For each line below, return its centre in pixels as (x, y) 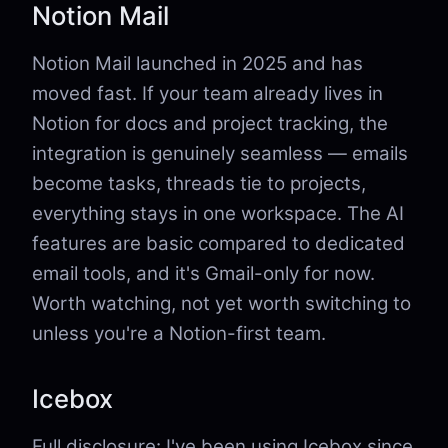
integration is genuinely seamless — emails (220, 153)
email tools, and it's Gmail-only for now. (203, 273)
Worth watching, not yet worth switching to (221, 303)
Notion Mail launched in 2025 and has (197, 63)
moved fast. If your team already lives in (207, 93)
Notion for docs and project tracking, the (210, 123)
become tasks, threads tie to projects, (199, 183)
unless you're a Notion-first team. (179, 333)
